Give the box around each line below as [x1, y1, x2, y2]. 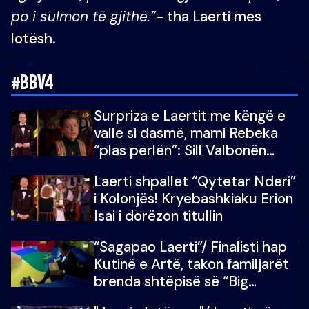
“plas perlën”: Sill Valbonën [94, 141, 266, 159]
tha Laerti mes [163, 7, 261, 26]
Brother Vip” [94, 289, 175, 308]
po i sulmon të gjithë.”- [11, 7, 163, 26]
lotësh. [11, 29, 56, 48]
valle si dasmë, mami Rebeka [94, 123, 278, 142]
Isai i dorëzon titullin [94, 206, 223, 225]
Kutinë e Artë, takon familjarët [94, 255, 289, 273]
